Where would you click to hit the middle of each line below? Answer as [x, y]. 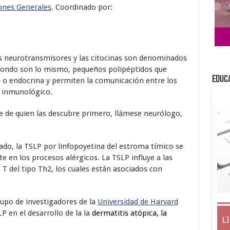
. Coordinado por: [82, 7]
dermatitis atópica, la [129, 213]
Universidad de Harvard [138, 202]
